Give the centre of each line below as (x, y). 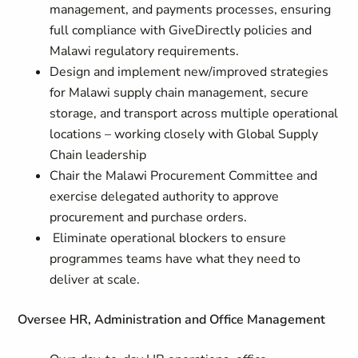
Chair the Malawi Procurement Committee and (184, 176)
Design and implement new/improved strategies (189, 72)
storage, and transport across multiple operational (194, 113)
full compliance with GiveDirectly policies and (181, 30)
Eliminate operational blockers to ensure (168, 238)
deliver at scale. (97, 280)
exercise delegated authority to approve (165, 197)
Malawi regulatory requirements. (145, 51)
